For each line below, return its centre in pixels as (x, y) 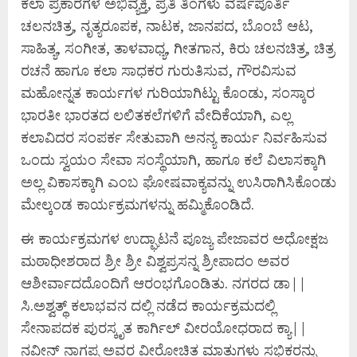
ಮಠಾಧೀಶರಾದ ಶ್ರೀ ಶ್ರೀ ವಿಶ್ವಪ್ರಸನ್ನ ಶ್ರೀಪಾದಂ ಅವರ (155, 261)
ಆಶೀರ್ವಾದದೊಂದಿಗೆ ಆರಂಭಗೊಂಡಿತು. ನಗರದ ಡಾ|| (163, 283)
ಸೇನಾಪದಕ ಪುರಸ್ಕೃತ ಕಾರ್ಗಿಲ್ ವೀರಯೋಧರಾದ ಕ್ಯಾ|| (164, 328)
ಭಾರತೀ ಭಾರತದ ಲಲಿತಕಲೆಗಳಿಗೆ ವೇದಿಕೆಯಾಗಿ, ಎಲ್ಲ (156, 115)
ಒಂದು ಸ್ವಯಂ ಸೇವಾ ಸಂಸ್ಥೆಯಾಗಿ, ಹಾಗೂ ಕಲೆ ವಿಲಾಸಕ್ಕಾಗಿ (173, 159)
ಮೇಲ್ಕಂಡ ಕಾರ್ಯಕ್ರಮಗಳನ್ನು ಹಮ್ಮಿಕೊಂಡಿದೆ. (137, 204)
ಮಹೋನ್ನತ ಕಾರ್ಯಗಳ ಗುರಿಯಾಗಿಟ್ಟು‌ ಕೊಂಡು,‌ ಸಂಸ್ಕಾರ (168, 92)
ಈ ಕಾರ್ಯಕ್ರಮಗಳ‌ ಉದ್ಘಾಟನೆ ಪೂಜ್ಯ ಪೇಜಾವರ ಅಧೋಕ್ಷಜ (175, 238)
